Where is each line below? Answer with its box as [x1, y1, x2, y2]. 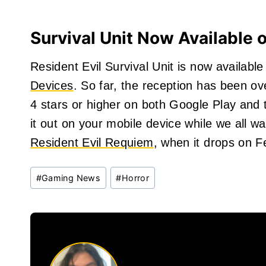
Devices [30, 78, 74, 92]
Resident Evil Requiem [30, 135, 154, 149]
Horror [121, 172, 149, 183]
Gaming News [42, 172, 100, 183]
